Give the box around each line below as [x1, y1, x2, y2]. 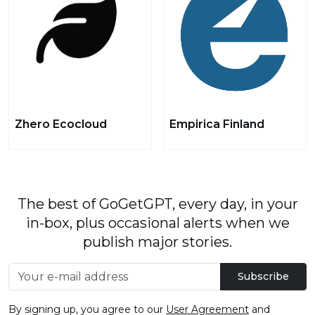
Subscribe [238, 270, 289, 283]
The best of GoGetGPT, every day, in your [17, 195, 298, 212]
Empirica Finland [169, 117, 264, 131]
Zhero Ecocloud [15, 117, 107, 131]
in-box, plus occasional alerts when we [25, 214, 290, 231]
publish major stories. [83, 233, 232, 250]
